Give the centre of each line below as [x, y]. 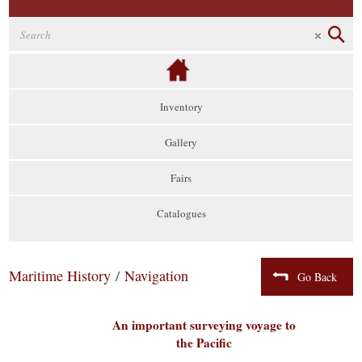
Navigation [157, 276]
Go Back [317, 277]
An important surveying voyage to [204, 325]
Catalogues [181, 213]
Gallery [181, 142]
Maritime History [60, 276]
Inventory [181, 107]
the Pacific [204, 343]
